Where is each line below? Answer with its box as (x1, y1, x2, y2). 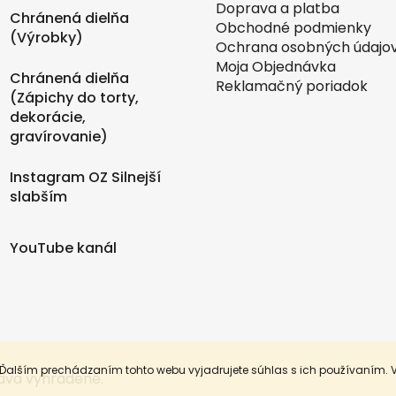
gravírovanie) (9, 126, 108, 147)
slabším (9, 186, 67, 207)
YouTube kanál (9, 237, 117, 258)
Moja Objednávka (216, 56, 336, 77)
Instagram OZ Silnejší (9, 166, 161, 187)
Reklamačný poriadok (216, 75, 368, 96)
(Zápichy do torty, (9, 87, 139, 108)
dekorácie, (9, 106, 86, 127)
